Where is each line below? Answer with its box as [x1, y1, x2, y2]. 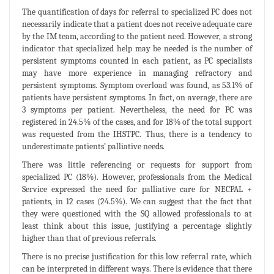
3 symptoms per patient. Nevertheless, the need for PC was [22, 104, 252, 115]
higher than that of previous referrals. [22, 232, 157, 243]
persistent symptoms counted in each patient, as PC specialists [22, 55, 252, 66]
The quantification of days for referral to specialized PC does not [22, 6, 252, 17]
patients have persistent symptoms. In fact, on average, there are [22, 92, 252, 103]
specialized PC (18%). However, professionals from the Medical [22, 171, 252, 182]
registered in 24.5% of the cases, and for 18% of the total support [22, 116, 252, 127]
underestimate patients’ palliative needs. [22, 141, 165, 152]
